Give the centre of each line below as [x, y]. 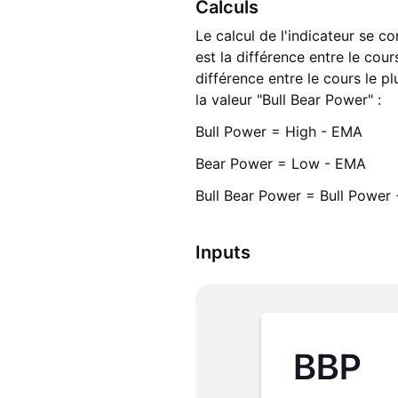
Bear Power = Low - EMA [281, 164]
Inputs [223, 253]
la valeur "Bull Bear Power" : [288, 100]
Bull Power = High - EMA [279, 132]
